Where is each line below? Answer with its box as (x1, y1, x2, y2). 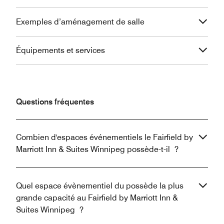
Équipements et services (16, 45, 105, 55)
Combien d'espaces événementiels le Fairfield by (16, 132, 193, 142)
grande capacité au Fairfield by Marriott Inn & (16, 192, 178, 202)
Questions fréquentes (16, 96, 94, 106)
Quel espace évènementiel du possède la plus (16, 180, 183, 190)
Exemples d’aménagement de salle (16, 16, 144, 26)
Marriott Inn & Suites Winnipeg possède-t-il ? (16, 144, 178, 154)
